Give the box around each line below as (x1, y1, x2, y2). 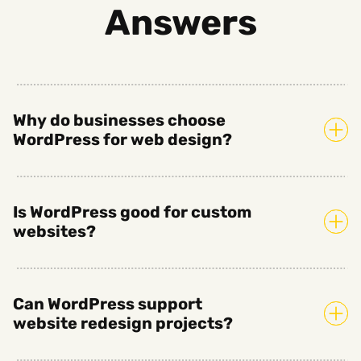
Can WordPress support (13, 293, 202, 313)
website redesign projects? (13, 313, 233, 333)
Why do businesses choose (13, 110, 226, 130)
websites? (13, 221, 96, 241)
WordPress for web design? (13, 129, 232, 149)
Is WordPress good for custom (13, 201, 251, 222)
